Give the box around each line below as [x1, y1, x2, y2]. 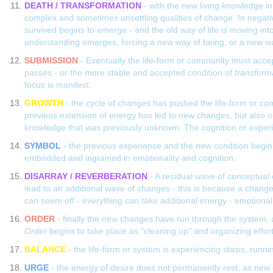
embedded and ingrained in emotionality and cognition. [24, 153, 236, 163]
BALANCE [24, 244, 66, 255]
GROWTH [24, 98, 63, 108]
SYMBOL [24, 141, 61, 151]
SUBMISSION [24, 55, 78, 66]
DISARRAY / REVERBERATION [24, 171, 147, 182]
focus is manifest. [24, 80, 91, 90]
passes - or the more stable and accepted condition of [24, 68, 235, 78]
